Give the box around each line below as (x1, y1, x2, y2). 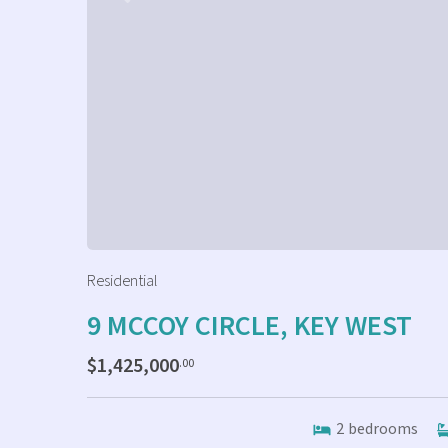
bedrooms (347, 418, 418, 440)
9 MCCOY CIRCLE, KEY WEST (87, 307, 412, 345)
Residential (87, 270, 158, 292)
